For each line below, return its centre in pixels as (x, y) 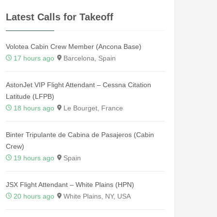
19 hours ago (34, 158)
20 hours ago (34, 196)
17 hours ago (34, 58)
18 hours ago (34, 108)
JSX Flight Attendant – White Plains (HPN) (70, 184)
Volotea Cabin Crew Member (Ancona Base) (74, 46)
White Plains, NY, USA (96, 196)
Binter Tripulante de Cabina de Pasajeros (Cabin (80, 134)
